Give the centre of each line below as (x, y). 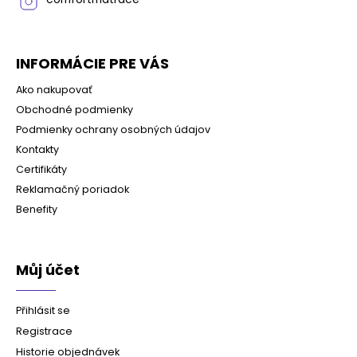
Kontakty (37, 150)
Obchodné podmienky (75, 110)
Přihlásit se (43, 311)
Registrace (44, 331)
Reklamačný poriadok (73, 190)
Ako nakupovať (54, 90)
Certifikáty (41, 170)
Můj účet (48, 270)
